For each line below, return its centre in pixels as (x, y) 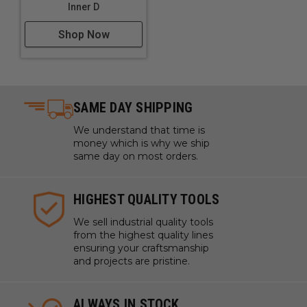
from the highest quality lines (143, 235)
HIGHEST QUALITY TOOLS (147, 199)
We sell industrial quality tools (143, 222)
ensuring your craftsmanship (141, 248)
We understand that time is (139, 130)
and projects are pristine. (132, 261)
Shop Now (84, 35)
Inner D (84, 7)
